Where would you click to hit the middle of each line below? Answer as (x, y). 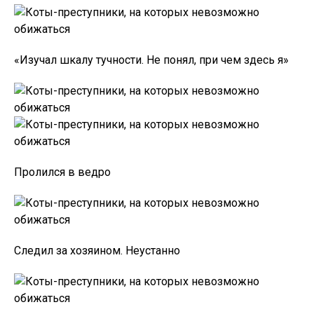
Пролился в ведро (62, 172)
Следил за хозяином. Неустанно (97, 251)
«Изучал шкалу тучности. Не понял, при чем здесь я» (151, 60)
